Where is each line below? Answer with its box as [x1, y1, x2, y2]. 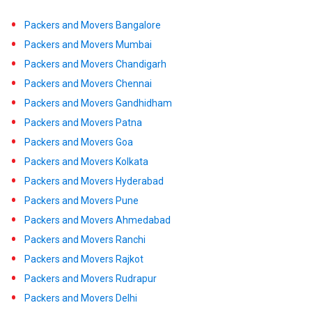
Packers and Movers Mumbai [24, 38, 152, 50]
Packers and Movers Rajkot [24, 253, 143, 265]
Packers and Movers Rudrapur [24, 272, 157, 284]
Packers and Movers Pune [24, 194, 139, 206]
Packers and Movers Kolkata [24, 155, 148, 167]
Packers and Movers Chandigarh [24, 58, 166, 70]
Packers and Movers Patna [24, 116, 142, 128]
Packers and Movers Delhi [24, 292, 137, 304]
